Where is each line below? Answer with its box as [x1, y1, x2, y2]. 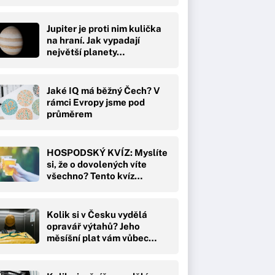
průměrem [47, 108, 92, 119]
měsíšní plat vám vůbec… [47, 232, 157, 243]
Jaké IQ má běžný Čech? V [47, 85, 160, 96]
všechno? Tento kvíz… [47, 170, 142, 181]
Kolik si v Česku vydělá [47, 209, 147, 220]
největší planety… [47, 46, 125, 57]
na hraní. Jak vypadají [47, 34, 140, 45]
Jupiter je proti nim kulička [47, 23, 161, 34]
